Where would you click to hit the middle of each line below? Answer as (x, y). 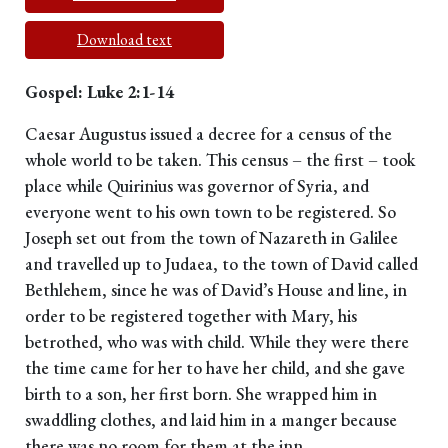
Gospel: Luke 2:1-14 (99, 92)
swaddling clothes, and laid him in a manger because (211, 420)
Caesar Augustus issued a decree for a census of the (208, 134)
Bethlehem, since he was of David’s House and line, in (216, 290)
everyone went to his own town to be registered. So (210, 212)
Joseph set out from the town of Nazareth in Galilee (211, 238)
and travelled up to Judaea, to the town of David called (221, 264)
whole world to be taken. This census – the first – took (220, 160)
